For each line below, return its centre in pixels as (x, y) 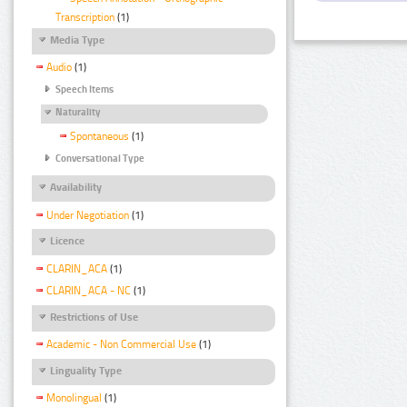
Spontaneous (99, 137)
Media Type (77, 40)
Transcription (85, 18)
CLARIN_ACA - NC (89, 290)
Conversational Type (100, 158)
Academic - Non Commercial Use (121, 344)
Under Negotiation (88, 215)
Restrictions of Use (94, 317)
